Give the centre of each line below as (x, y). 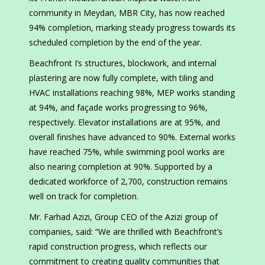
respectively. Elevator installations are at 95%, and (125, 122)
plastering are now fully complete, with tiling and (121, 78)
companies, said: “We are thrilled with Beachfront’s (126, 232)
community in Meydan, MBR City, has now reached (127, 13)
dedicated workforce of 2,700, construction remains (128, 182)
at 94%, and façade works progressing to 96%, (118, 108)
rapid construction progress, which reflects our (118, 247)
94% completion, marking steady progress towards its (132, 28)
